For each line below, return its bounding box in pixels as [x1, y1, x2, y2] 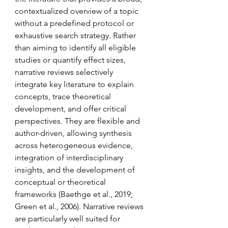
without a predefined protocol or [15, 18, 136, 28]
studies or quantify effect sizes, [15, 55, 128, 65]
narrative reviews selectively [15, 67, 115, 77]
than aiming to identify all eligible [15, 43, 138, 52]
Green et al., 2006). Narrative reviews [15, 202, 146, 211]
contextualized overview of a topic [15, 6, 140, 16]
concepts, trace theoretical [15, 92, 113, 101]
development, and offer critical [15, 104, 128, 113]
